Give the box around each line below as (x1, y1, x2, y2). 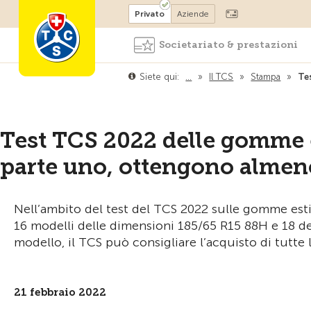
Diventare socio (93, 7, 170, 17)
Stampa (251, 72, 281, 82)
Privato (135, 9, 165, 19)
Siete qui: (140, 72, 180, 82)
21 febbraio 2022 (14, 286, 106, 299)
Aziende (177, 9, 210, 19)
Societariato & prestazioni (158, 39, 298, 51)
